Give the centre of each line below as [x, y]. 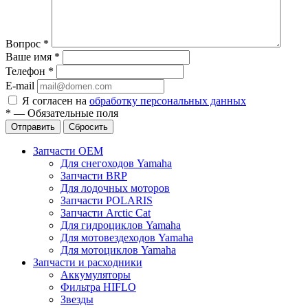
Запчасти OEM [68, 151]
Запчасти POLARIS [107, 201]
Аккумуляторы [96, 275]
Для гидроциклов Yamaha [121, 225]
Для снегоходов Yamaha [116, 164]
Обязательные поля [73, 113]
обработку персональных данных [168, 101]
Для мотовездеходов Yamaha [127, 238]
